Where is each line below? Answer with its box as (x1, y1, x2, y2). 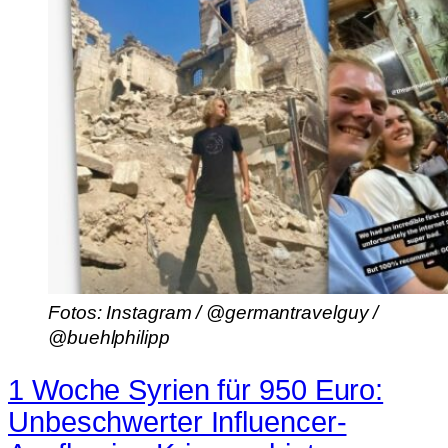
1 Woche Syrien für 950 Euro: (8, 374, 384, 407)
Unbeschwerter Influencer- (8, 406, 347, 439)
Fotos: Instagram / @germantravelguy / (48, 302, 379, 324)
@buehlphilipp (48, 327, 170, 349)
